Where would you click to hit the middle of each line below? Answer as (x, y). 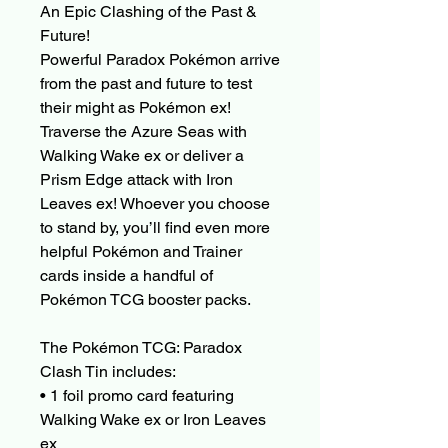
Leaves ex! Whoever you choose (155, 204)
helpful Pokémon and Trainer (141, 252)
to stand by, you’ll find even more (155, 228)
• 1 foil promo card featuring (137, 396)
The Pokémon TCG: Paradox (141, 348)
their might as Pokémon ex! (135, 108)
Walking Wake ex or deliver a (142, 156)
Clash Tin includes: (110, 372)
